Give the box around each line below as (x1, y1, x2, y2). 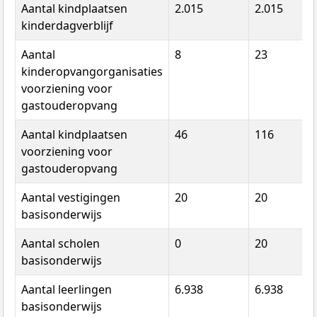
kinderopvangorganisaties (21, 63, 163, 79)
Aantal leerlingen (21, 281, 112, 297)
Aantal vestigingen (21, 189, 120, 205)
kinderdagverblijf (21, 17, 113, 33)
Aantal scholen (21, 235, 100, 251)
